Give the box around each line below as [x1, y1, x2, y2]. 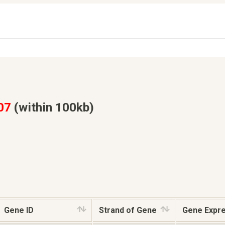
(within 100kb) [11, 99, 94, 115]
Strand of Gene [99, 205, 157, 215]
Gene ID [4, 205, 34, 215]
